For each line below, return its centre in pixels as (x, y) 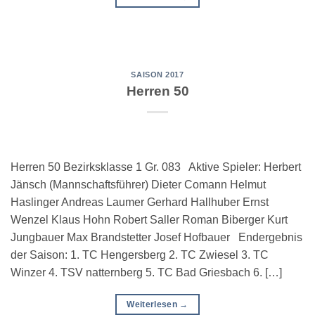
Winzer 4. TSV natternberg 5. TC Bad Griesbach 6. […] (146, 272)
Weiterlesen (153, 304)
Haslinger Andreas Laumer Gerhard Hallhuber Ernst (140, 202)
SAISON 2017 (157, 75)
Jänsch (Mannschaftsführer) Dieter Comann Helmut (138, 184)
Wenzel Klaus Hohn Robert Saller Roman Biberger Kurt (149, 219)
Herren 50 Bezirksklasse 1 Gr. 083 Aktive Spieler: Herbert (156, 167)
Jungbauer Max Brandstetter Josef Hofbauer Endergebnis (156, 237)
